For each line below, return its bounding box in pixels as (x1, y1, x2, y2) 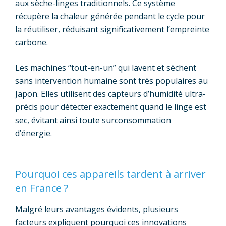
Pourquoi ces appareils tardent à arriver (15, 166, 206, 181)
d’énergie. (15, 127, 52, 139)
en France (15, 181, 62, 195)
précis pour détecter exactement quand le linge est (15, 101, 206, 112)
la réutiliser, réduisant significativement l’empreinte (15, 23, 209, 35)
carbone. (15, 36, 48, 48)
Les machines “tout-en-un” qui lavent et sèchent (15, 62, 196, 73)
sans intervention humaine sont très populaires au (15, 75, 208, 86)
